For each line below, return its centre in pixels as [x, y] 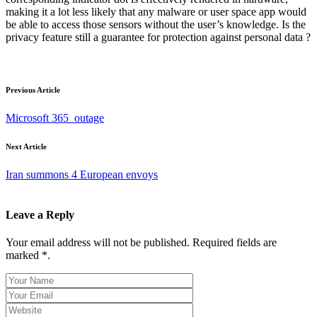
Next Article [26, 146]
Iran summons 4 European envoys [82, 174]
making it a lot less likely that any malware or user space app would [156, 11]
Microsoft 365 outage [55, 117]
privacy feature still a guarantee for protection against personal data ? [158, 37]
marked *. [28, 255]
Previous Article [33, 90]
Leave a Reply [40, 214]
